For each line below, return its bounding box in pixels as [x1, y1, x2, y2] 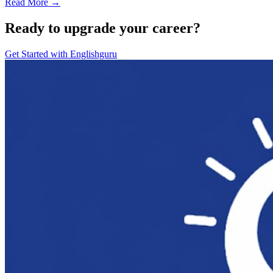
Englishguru [70, 48, 117, 59]
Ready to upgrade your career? [5, 20, 200, 36]
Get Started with [5, 48, 70, 59]
